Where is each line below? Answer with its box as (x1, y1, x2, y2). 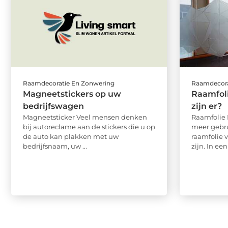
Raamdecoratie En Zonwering (23, 79, 115, 88)
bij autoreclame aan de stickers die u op (23, 123, 155, 131)
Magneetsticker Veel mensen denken (23, 113, 147, 122)
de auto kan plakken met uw (23, 132, 119, 141)
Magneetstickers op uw (23, 89, 121, 99)
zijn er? (191, 101, 222, 111)
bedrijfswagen (23, 101, 84, 111)
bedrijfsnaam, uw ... (23, 142, 87, 151)
